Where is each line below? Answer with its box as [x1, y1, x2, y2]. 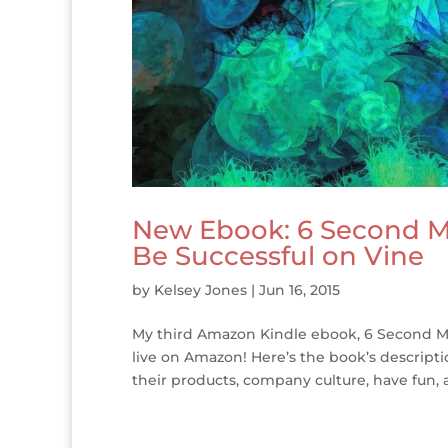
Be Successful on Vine [132, 239, 424, 272]
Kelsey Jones [154, 280, 247, 299]
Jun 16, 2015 [259, 280, 340, 299]
